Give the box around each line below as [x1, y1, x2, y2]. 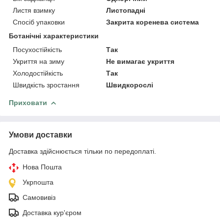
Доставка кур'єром [23, 208, 82, 217]
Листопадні [106, 6, 146, 14]
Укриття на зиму [13, 57, 64, 65]
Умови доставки [9, 130, 72, 139]
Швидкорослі [106, 81, 154, 89]
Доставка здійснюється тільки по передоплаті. [9, 147, 156, 155]
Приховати [9, 98, 47, 107]
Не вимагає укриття [106, 57, 175, 65]
